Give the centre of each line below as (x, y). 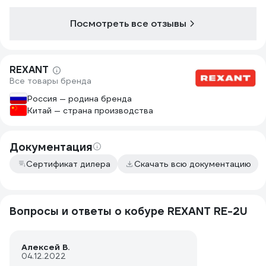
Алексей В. (45, 247)
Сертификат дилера (68, 164)
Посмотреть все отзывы (128, 23)
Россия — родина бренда (80, 99)
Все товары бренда (50, 81)
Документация (51, 147)
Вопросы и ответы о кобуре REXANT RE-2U (129, 211)
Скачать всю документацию (193, 164)
